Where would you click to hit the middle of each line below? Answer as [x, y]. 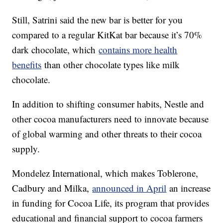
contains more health [138, 50]
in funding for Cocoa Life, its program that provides [111, 203]
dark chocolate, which [56, 50]
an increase [189, 188]
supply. [26, 149]
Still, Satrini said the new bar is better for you [98, 20]
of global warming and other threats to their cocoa [107, 134]
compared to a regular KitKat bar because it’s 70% [107, 35]
